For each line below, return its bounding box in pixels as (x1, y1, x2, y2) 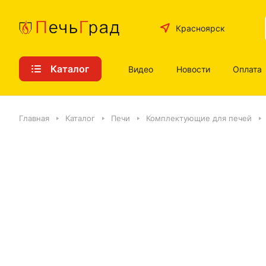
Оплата (233, 64, 262, 74)
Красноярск (176, 23, 226, 33)
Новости (176, 64, 210, 74)
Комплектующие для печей (146, 113, 252, 123)
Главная (19, 113, 49, 123)
